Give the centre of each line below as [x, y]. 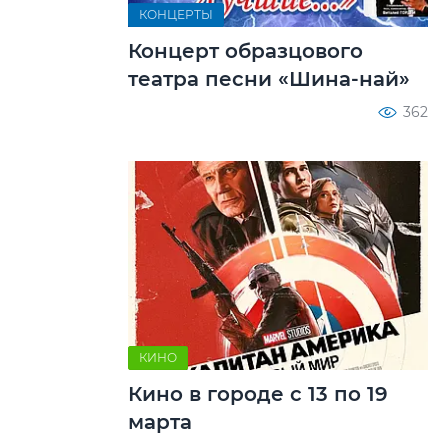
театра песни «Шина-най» [269, 78]
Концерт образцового [245, 50]
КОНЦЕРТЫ [176, 14]
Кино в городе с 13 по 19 [258, 394]
